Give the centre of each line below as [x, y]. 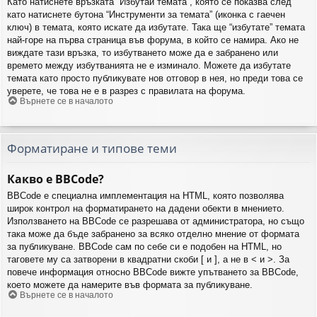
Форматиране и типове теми [92, 148]
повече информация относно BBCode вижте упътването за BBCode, [153, 272]
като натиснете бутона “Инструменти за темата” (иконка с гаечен [146, 15]
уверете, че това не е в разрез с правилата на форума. [126, 91]
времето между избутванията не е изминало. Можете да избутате [149, 66]
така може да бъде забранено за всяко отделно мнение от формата [153, 234]
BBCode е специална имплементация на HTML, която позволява [145, 196]
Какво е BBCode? [56, 179]
